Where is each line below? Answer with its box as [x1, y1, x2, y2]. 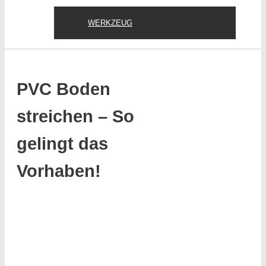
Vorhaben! [17, 161, 101, 181]
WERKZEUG [88, 18, 132, 27]
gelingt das [17, 134, 108, 154]
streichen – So [17, 107, 134, 126]
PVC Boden [17, 80, 110, 99]
